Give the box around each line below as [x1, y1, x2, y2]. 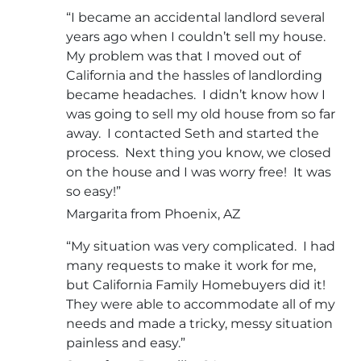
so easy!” [66, 183, 121, 199]
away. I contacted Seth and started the [66, 125, 319, 141]
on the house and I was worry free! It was [66, 164, 331, 180]
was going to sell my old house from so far [66, 106, 335, 122]
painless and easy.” [66, 334, 185, 351]
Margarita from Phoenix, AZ [66, 205, 240, 222]
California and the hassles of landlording [66, 67, 322, 83]
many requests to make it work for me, [66, 257, 316, 273]
